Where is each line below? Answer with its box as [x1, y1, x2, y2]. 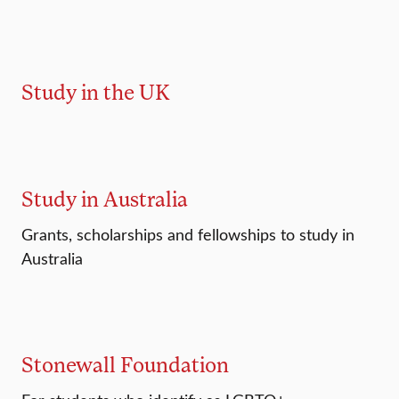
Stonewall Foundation [21, 351, 229, 378]
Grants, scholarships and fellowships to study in [21, 224, 354, 246]
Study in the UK [21, 78, 170, 105]
